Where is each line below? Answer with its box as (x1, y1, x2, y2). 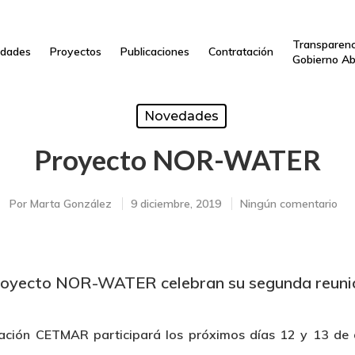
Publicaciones (120, 44, 189, 59)
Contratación (208, 44, 273, 59)
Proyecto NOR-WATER (34, 143, 321, 176)
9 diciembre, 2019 (131, 197, 221, 211)
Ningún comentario (240, 197, 338, 211)
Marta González (30, 197, 112, 211)
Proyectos (49, 44, 101, 59)
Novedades (143, 109, 219, 124)
